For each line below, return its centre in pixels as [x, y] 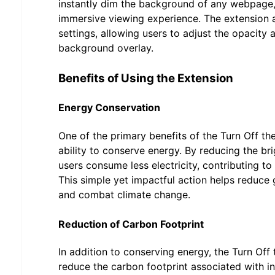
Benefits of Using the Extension [146, 79]
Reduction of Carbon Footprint [131, 224]
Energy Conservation [109, 108]
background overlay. [106, 48]
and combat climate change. [124, 194]
